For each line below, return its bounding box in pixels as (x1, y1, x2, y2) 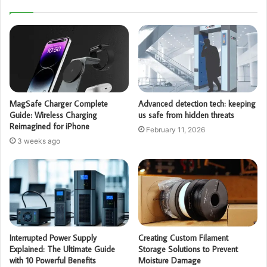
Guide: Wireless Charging (10, 109, 97, 120)
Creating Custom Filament (138, 232, 228, 243)
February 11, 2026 (146, 125, 205, 134)
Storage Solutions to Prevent (138, 243, 238, 254)
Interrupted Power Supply (10, 232, 97, 243)
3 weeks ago (17, 136, 60, 145)
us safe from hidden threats (138, 109, 234, 120)
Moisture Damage (138, 254, 201, 266)
